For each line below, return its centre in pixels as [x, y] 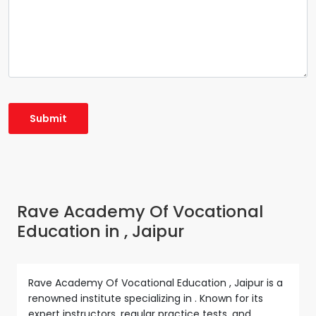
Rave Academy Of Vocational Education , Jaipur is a [156, 282]
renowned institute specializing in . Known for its [146, 298]
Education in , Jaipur [101, 231]
